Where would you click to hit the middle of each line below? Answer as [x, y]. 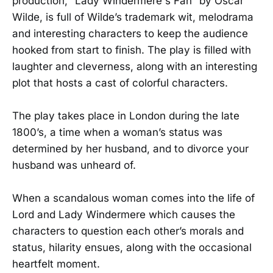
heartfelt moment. [56, 264]
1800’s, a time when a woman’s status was [117, 132]
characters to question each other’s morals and [128, 231]
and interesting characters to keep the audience [130, 33]
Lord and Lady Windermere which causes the [124, 214]
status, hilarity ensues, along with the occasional [132, 247]
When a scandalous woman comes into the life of [133, 198]
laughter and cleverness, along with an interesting [135, 66]
